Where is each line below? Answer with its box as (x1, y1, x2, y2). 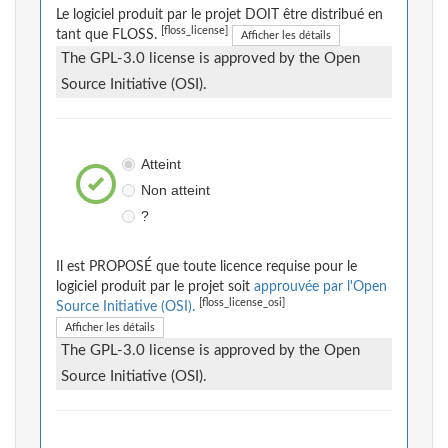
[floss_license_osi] (199, 298, 285, 309)
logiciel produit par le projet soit (56, 280, 254, 295)
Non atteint (140, 182, 210, 199)
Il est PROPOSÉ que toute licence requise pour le (56, 260, 357, 275)
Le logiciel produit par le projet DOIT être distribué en (56, 8, 383, 23)
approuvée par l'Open (254, 280, 387, 295)
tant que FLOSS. (56, 28, 161, 43)
